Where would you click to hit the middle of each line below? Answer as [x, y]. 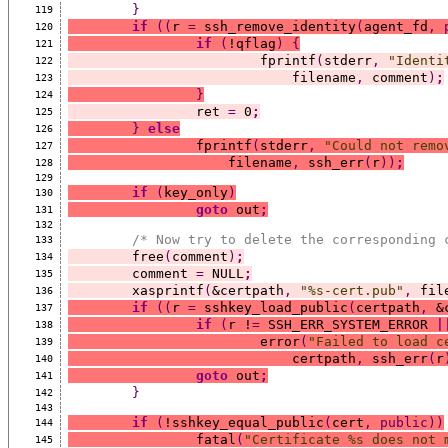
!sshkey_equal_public [243, 422]
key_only [195, 192]
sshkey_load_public [271, 307]
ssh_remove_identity [275, 26]
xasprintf [167, 290]
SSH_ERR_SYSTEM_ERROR [347, 324]
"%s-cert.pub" [351, 290]
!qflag [251, 43]
